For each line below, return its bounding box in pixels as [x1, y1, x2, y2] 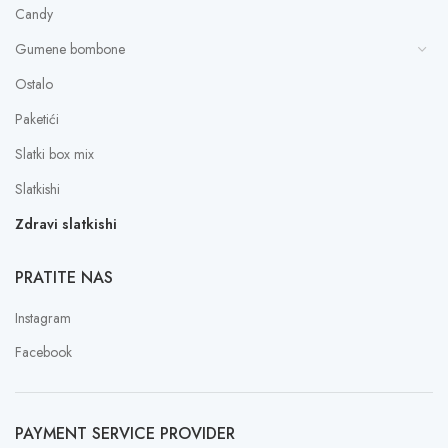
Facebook [15, 342, 72, 363]
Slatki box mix [15, 144, 94, 165]
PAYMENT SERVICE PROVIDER [15, 422, 235, 446]
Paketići [15, 109, 59, 130]
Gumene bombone [15, 39, 125, 60]
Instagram [15, 308, 71, 329]
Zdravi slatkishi [15, 214, 117, 235]
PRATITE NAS [15, 266, 113, 290]
